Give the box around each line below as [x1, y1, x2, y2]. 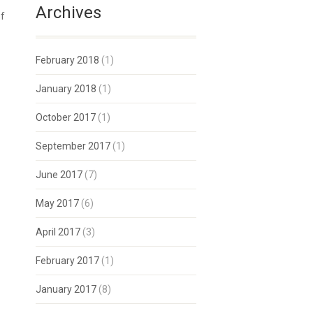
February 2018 [36, 54, 99, 66]
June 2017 [36, 169, 82, 180]
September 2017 [36, 140, 110, 152]
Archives [36, 3, 101, 22]
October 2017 [36, 112, 96, 123]
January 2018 [36, 83, 96, 94]
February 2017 [36, 255, 99, 266]
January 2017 [36, 284, 96, 295]
